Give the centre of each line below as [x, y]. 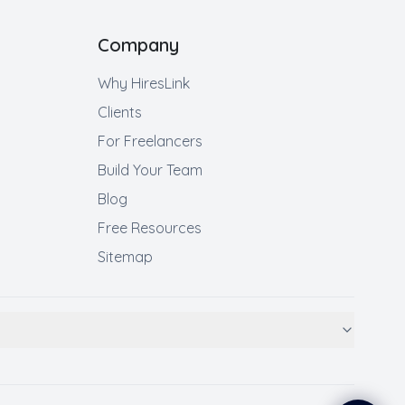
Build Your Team [150, 170]
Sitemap [125, 257]
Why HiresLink [144, 83]
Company [138, 45]
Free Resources [150, 228]
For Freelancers [150, 141]
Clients [120, 112]
